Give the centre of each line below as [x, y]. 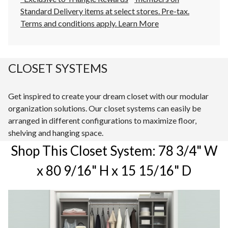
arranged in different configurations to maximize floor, [102, 121]
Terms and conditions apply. [69, 23]
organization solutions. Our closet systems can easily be [105, 108]
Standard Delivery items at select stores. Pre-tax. [105, 11]
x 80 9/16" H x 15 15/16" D [114, 171]
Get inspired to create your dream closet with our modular [108, 96]
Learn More [138, 23]
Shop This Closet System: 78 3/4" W [114, 151]
